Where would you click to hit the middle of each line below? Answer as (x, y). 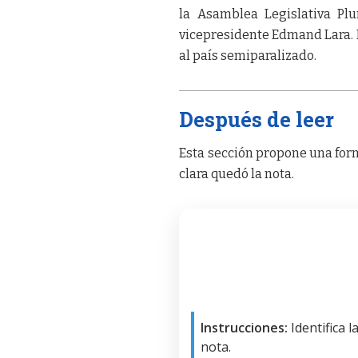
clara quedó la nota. (237, 174)
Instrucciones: (245, 328)
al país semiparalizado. (248, 56)
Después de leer (257, 119)
